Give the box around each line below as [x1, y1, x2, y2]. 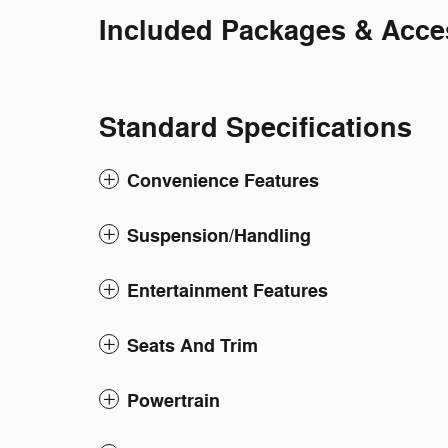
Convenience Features [127, 169, 319, 193]
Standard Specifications [99, 111, 412, 146]
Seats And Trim [127, 334, 258, 358]
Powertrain [127, 389, 220, 413]
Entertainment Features [127, 279, 328, 303]
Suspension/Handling [127, 224, 311, 248]
